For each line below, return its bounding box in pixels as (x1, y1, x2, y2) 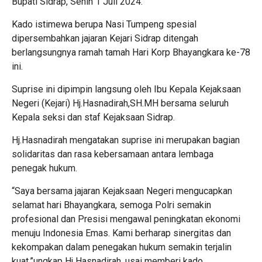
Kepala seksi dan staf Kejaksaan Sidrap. (12, 111, 175, 123)
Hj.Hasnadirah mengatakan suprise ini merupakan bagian (12, 134, 240, 146)
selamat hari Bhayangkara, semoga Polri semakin (12, 199, 211, 211)
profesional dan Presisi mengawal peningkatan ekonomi (12, 213, 240, 225)
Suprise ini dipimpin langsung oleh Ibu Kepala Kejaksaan (12, 83, 241, 95)
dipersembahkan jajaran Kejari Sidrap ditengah (12, 32, 198, 44)
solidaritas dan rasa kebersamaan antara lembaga (12, 148, 213, 160)
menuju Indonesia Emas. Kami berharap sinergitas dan (12, 227, 231, 239)
